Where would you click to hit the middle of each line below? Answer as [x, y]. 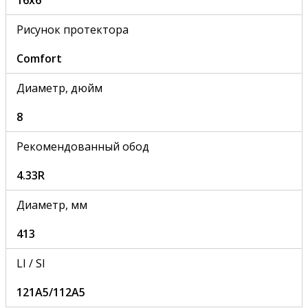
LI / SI [31, 263]
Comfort [39, 58]
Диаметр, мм [52, 205]
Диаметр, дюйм [59, 88]
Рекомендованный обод [83, 146]
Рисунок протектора [73, 29]
